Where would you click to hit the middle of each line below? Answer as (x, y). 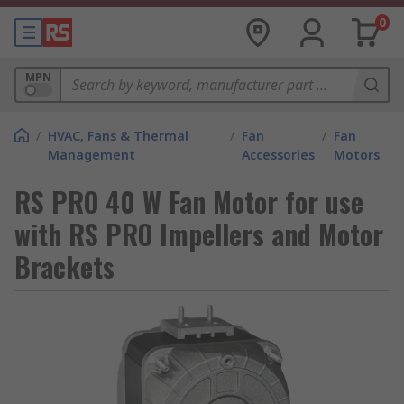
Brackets (64, 266)
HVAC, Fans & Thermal (118, 136)
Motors (356, 155)
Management (92, 155)
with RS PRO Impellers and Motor (199, 234)
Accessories (278, 155)
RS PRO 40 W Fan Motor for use (189, 202)
